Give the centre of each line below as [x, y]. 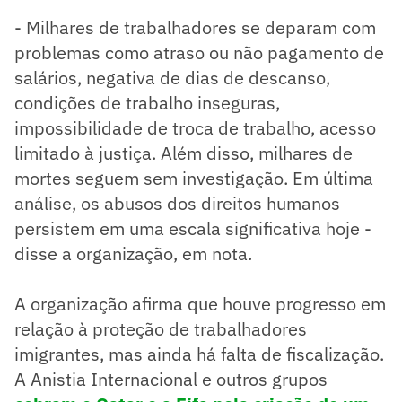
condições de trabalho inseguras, [147, 102]
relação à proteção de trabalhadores [161, 328]
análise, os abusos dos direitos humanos [177, 203]
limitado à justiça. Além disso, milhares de [184, 153]
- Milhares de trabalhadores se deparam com [195, 27]
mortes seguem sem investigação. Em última [194, 178]
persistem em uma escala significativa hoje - [193, 228]
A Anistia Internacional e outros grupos [171, 379]
